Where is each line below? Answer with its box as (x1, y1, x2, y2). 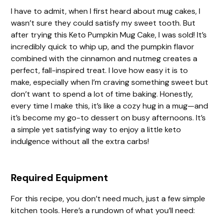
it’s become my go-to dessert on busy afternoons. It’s (11, 112, 206, 123)
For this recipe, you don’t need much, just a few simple (11, 193, 206, 204)
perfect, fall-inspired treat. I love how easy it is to (11, 65, 188, 75)
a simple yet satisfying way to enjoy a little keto (11, 124, 182, 135)
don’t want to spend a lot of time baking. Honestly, (11, 88, 193, 99)
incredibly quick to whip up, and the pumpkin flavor (11, 41, 195, 52)
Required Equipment (11, 171, 109, 184)
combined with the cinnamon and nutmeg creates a (11, 53, 198, 64)
